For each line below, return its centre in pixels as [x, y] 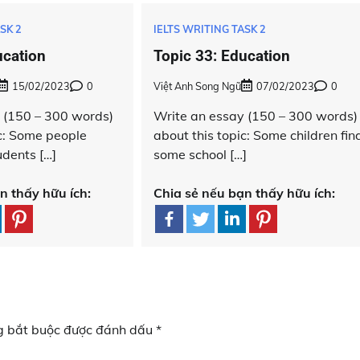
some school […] [200, 154]
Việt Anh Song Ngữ [198, 86]
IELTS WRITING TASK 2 [210, 29]
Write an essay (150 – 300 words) [256, 115]
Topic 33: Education [222, 55]
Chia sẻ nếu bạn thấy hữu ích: [245, 192]
